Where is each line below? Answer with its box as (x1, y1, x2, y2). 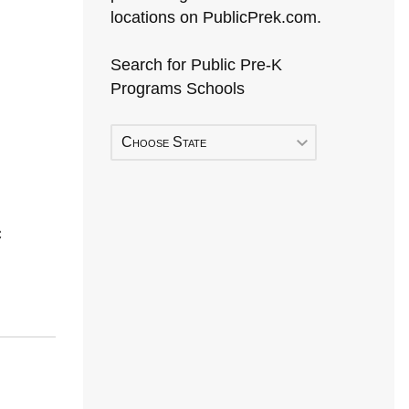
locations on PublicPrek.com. (110, 8, 321, 26)
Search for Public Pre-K (110, 56, 282, 74)
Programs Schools (110, 79, 245, 98)
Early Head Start (110, 370, 231, 388)
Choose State (121, 134, 206, 150)
